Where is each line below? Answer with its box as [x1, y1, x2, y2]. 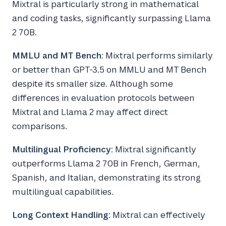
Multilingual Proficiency [12, 143, 111, 155]
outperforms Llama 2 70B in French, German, [12, 157, 200, 169]
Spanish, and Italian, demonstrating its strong [12, 172, 201, 184]
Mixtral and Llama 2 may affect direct [12, 106, 168, 118]
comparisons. [12, 120, 67, 132]
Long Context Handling [12, 209, 108, 221]
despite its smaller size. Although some [12, 78, 173, 90]
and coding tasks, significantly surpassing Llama [12, 12, 211, 24]
